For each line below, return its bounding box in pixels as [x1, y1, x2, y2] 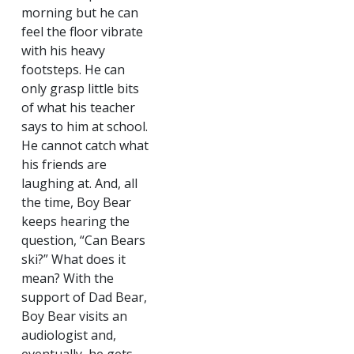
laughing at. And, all [21, 175, 137, 192]
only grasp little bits [21, 80, 139, 97]
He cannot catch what [21, 137, 149, 154]
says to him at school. [21, 118, 148, 135]
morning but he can [21, 4, 138, 21]
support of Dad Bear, [21, 288, 147, 306]
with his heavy [21, 42, 105, 59]
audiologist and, [21, 326, 116, 344]
